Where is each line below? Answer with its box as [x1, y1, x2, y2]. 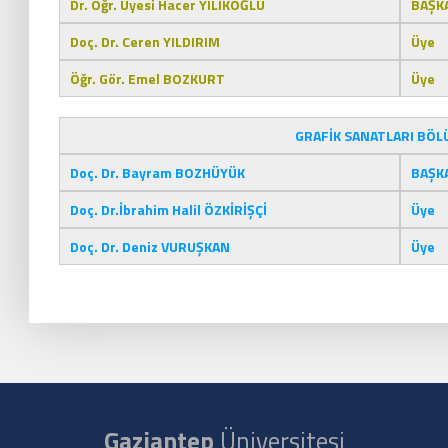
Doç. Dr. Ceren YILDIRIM [70, 31, 220, 52]
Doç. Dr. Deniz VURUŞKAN [70, 236, 230, 257]
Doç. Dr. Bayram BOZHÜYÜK [70, 162, 245, 183]
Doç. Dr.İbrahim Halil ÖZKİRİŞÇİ [70, 199, 267, 220]
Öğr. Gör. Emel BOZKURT [70, 68, 225, 89]
